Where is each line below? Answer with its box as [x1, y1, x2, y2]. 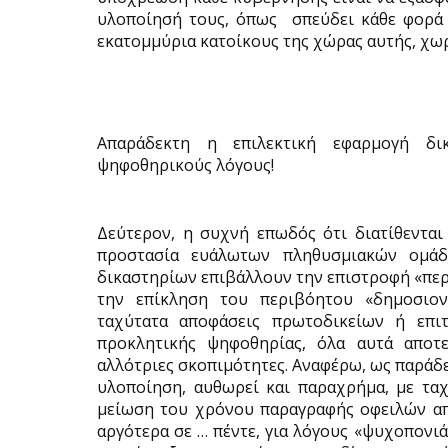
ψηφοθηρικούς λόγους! [97, 154, 274, 176]
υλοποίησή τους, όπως [97, 8, 278, 30]
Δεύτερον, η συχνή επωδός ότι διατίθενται [97, 222, 443, 244]
